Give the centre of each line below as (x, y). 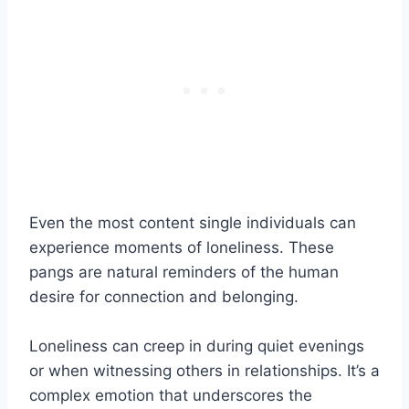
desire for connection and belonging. (164, 296)
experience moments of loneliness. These (182, 247)
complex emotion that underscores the (171, 395)
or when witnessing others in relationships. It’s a (204, 370)
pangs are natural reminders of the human (184, 272)
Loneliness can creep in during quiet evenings (197, 346)
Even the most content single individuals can (193, 222)
